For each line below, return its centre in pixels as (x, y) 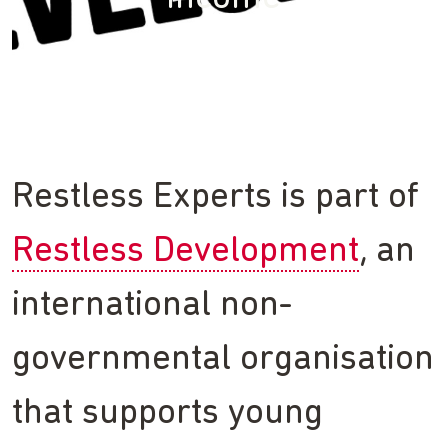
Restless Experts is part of (215, 198)
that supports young (167, 414)
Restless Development (185, 252)
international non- (152, 306)
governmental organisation (223, 360)
